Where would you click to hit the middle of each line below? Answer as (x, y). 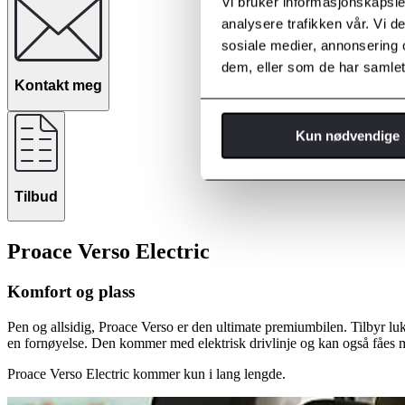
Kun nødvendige (348, 136)
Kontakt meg (58, 86)
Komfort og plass (71, 292)
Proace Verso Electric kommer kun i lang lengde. (146, 373)
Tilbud (36, 196)
